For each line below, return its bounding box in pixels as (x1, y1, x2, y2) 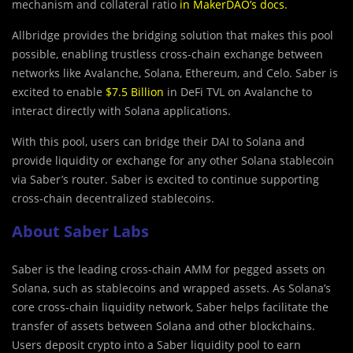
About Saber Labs (12, 221, 149, 243)
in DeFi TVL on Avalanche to (164, 84, 312, 100)
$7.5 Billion (106, 84, 164, 100)
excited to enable (12, 84, 106, 100)
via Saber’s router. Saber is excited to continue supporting (12, 172, 319, 188)
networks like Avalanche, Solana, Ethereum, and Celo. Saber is (12, 65, 338, 81)
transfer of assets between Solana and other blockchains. (12, 318, 315, 334)
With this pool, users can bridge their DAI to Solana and (12, 134, 305, 150)
